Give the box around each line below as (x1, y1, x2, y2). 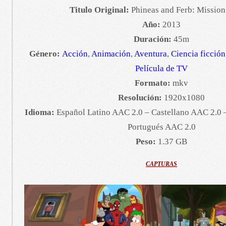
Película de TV (135, 64, 188, 73)
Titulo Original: (70, 5, 129, 15)
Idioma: (25, 107, 54, 117)
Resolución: (118, 93, 162, 102)
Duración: (134, 34, 172, 44)
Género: (29, 49, 62, 59)
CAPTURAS (146, 160, 177, 167)
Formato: (135, 78, 171, 88)
